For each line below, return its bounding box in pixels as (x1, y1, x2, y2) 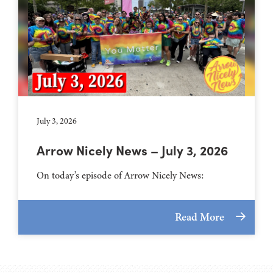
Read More (175, 209, 227, 224)
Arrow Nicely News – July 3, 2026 (37, 140, 228, 158)
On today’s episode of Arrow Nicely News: (37, 168, 204, 182)
